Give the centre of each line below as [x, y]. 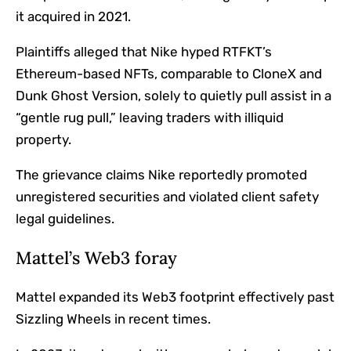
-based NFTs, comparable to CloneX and [199, 74]
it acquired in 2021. [73, 17]
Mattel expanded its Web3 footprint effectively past [175, 297]
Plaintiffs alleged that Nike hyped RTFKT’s [144, 52]
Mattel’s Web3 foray [96, 258]
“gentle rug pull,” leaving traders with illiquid [150, 118]
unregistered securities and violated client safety [167, 197]
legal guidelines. [65, 219]
